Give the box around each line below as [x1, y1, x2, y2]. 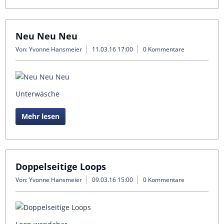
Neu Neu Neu [15, 30, 77, 42]
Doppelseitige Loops [15, 160, 106, 172]
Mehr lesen [21, 111, 59, 121]
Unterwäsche [15, 89, 59, 98]
